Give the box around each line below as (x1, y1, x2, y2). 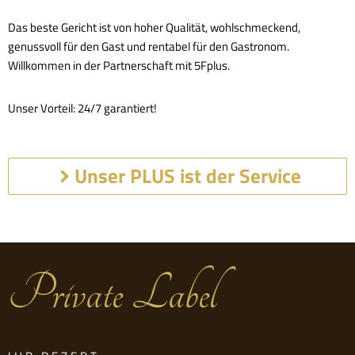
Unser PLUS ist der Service (74, 161, 301, 192)
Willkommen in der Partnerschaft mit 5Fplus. (8, 56, 230, 75)
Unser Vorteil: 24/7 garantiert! (8, 99, 157, 118)
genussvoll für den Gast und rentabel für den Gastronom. (8, 37, 289, 56)
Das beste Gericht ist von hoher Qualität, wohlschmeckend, (8, 18, 300, 37)
